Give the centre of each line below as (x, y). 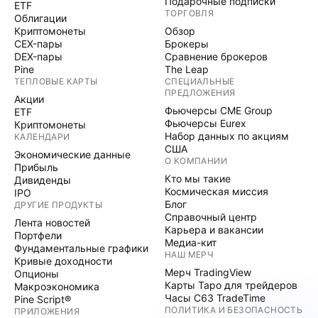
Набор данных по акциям (227, 136)
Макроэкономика (57, 286)
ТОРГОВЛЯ (190, 13)
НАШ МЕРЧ (190, 254)
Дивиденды (43, 180)
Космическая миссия (216, 191)
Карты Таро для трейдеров (231, 285)
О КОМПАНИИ (196, 161)
